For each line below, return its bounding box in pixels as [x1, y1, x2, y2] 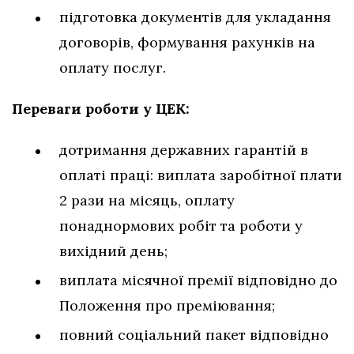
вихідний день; [59, 241, 168, 260]
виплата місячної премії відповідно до [59, 270, 337, 289]
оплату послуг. [59, 58, 166, 77]
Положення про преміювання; [59, 296, 275, 314]
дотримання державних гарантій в [59, 140, 308, 159]
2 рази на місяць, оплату [59, 190, 235, 209]
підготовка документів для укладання [59, 7, 331, 26]
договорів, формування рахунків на [59, 32, 315, 51]
